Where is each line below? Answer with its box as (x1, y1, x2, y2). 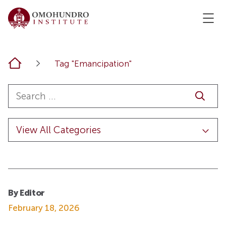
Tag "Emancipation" (54, 59, 132, 69)
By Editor (8, 187, 45, 198)
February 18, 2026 (8, 202, 80, 213)
